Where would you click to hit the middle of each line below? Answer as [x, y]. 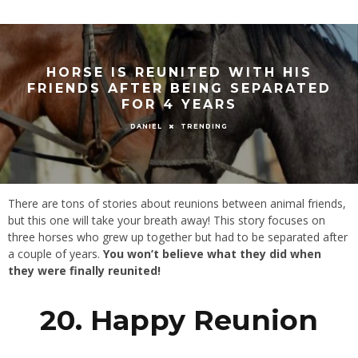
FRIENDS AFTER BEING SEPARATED [179, 88]
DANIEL [146, 127]
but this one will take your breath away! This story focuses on [167, 220]
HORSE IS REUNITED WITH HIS [179, 72]
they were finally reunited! [84, 270]
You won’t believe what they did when [212, 254]
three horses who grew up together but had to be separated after [178, 237]
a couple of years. [56, 254]
